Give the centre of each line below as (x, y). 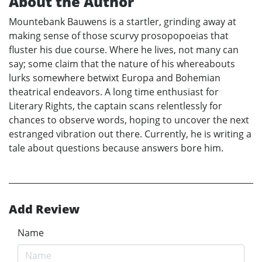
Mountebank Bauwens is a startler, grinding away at (123, 21)
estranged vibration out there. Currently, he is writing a (130, 134)
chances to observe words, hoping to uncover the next (129, 120)
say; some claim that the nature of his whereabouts (122, 63)
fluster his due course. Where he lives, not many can (124, 49)
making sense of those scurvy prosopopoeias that (119, 35)
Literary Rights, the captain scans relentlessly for (116, 106)
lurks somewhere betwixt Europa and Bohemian (115, 77)
